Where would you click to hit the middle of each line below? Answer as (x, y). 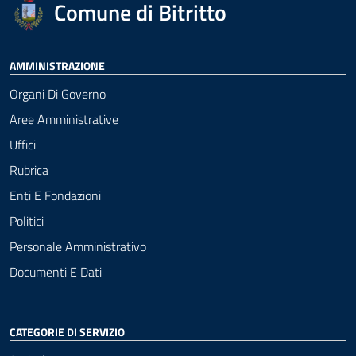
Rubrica (29, 170)
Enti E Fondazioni (55, 195)
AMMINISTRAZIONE (57, 66)
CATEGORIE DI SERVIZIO (67, 332)
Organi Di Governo (58, 94)
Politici (27, 221)
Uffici (23, 145)
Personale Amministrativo (78, 246)
